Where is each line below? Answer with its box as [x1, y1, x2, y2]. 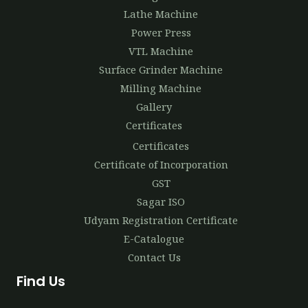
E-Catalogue [124, 232, 184, 246]
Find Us [16, 272, 65, 291]
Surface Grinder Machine [99, 62, 223, 76]
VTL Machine [129, 43, 193, 58]
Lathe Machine [124, 6, 198, 21]
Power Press [131, 25, 191, 39]
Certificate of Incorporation [93, 157, 228, 172]
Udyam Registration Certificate [84, 213, 238, 228]
